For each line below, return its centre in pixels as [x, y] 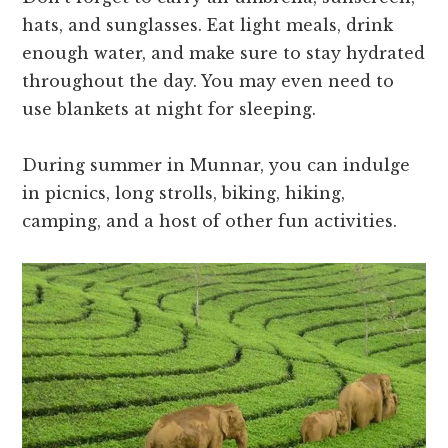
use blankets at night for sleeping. [169, 109]
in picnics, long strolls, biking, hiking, [184, 193]
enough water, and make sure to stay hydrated [224, 53]
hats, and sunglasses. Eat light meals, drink [208, 25]
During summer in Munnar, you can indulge [216, 165]
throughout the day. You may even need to [208, 81]
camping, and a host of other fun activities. [210, 221]
